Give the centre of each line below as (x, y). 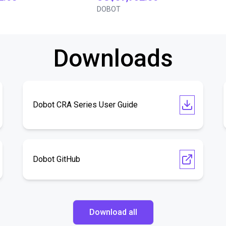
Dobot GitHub (57, 159)
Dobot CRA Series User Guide (86, 105)
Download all (113, 212)
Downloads (113, 58)
